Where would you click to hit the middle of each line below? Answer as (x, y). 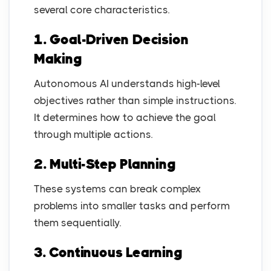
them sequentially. (77, 223)
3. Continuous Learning (108, 253)
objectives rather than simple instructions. (135, 101)
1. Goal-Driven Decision (111, 40)
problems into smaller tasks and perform (132, 206)
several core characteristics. (102, 10)
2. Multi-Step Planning (105, 165)
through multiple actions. (93, 135)
